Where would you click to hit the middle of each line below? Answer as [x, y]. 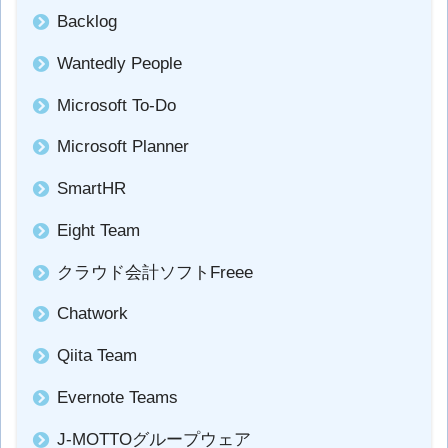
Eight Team [98, 230]
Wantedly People [119, 63]
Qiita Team [96, 356]
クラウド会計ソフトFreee [154, 272]
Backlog [86, 21]
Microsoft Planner [122, 147]
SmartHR [91, 189]
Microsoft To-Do [116, 105]
